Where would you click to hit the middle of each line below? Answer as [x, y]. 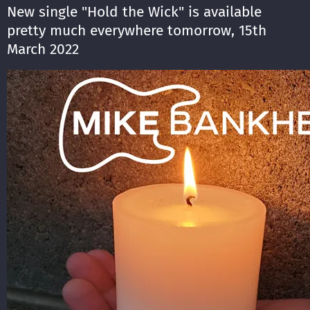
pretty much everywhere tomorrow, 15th [137, 31]
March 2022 [43, 49]
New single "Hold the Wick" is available [134, 12]
